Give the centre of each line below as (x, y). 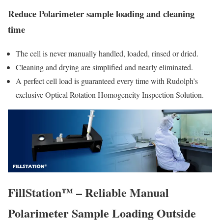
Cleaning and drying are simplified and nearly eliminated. (104, 67)
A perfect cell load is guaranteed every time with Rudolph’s (107, 81)
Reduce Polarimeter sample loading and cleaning (101, 14)
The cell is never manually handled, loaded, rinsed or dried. (107, 54)
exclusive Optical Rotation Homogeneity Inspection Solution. (110, 95)
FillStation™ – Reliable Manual (88, 192)
